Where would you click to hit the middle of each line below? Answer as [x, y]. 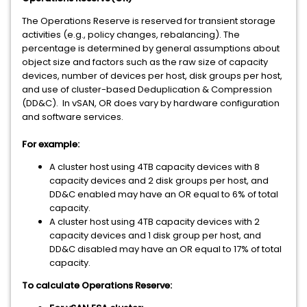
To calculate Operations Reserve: [97, 285]
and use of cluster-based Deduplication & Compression [147, 89]
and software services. [73, 117]
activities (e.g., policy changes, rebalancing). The [131, 35]
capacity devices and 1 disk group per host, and [155, 235]
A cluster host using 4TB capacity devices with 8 [155, 167]
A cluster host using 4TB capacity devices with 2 [155, 222]
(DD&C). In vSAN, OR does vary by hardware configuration [151, 103]
